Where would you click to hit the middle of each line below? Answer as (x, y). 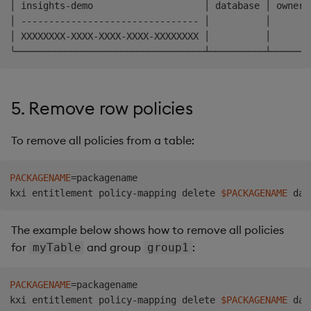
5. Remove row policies (102, 109)
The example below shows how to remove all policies (148, 230)
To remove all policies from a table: (103, 141)
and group (114, 247)
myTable (57, 248)
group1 (168, 248)
